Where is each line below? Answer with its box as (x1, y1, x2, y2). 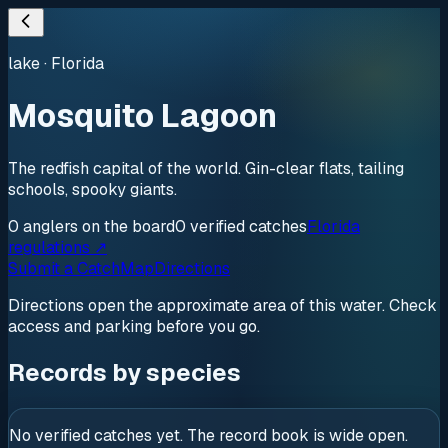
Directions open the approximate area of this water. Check (8, 294, 437, 316)
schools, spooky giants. (8, 178, 177, 200)
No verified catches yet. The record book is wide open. (9, 424, 408, 446)
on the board (78, 215, 175, 237)
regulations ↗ (8, 236, 107, 258)
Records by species (8, 356, 241, 388)
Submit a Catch (8, 257, 120, 279)
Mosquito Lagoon (8, 95, 277, 137)
